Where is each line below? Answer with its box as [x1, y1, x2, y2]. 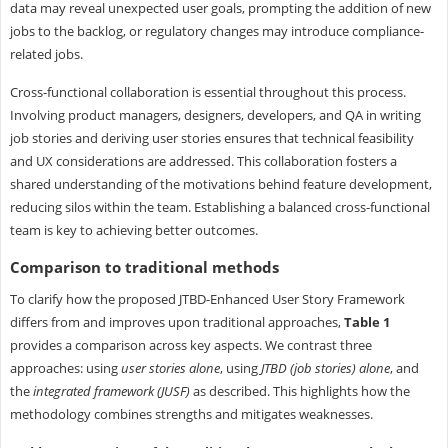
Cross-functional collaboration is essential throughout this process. [9, 82, 406, 101]
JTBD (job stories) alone [260, 358, 390, 377]
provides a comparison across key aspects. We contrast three [9, 335, 372, 354]
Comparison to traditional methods [9, 256, 279, 277]
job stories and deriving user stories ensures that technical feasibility [9, 128, 414, 147]
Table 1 [343, 312, 390, 331]
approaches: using [9, 358, 121, 377]
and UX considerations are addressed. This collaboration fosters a [9, 151, 397, 170]
